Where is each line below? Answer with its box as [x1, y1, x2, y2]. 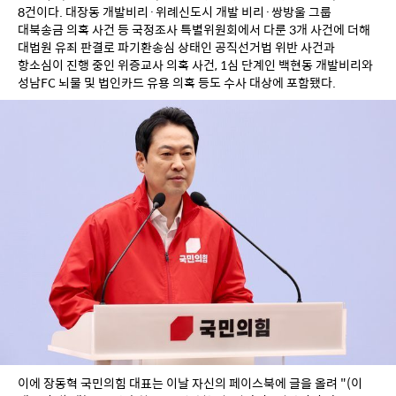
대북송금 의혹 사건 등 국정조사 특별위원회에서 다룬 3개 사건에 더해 [18, 20, 370, 39]
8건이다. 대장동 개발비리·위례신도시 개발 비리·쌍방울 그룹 [18, 3, 331, 21]
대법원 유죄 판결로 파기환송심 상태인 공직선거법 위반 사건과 [18, 38, 335, 57]
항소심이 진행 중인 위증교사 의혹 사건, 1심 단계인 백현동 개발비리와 [18, 56, 373, 74]
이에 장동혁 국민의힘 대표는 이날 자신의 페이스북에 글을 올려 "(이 [18, 373, 362, 392]
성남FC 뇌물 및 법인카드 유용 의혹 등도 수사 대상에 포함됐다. [18, 73, 336, 92]
